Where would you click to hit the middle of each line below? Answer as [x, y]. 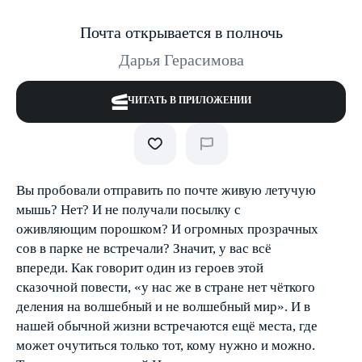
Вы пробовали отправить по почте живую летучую [166, 190]
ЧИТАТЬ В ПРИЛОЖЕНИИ [189, 100]
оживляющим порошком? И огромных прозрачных [167, 229]
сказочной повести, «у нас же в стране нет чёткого [166, 287]
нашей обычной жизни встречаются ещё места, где [167, 326]
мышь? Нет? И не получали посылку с [128, 210]
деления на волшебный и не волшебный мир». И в [163, 307]
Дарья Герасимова [181, 60]
